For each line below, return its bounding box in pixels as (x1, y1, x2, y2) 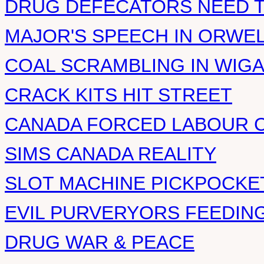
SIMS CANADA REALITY (5, 143, 216, 164)
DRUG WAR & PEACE (5, 232, 194, 253)
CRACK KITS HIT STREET (5, 84, 232, 105)
